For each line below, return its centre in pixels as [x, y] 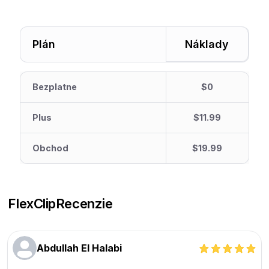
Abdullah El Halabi [80, 248]
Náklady [207, 44]
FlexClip [32, 204]
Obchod [51, 148]
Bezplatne [55, 87]
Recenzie [84, 204]
